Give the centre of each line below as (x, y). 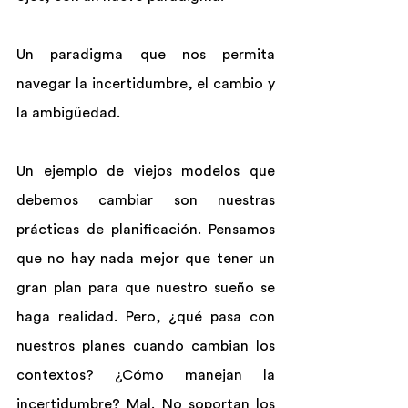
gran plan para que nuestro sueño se (146, 288)
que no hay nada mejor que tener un (146, 259)
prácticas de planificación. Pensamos (146, 229)
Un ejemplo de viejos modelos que (146, 171)
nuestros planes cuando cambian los (146, 346)
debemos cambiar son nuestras (146, 200)
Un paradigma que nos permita (146, 55)
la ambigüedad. (68, 113)
